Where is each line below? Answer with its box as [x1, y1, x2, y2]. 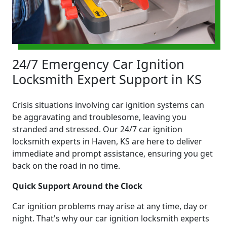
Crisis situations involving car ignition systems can [12, 99, 204, 110]
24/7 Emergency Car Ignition [12, 55, 184, 72]
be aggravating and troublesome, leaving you [12, 111, 186, 123]
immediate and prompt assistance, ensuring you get [12, 147, 213, 159]
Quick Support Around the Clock [12, 180, 142, 192]
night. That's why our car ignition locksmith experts [12, 212, 209, 224]
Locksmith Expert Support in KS [12, 70, 202, 88]
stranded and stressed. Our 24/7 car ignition [12, 123, 182, 135]
